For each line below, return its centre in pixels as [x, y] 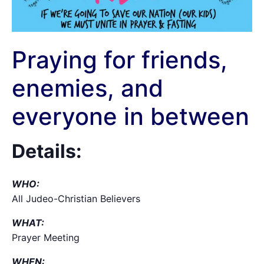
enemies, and [88, 88]
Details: [47, 151]
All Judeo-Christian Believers [76, 198]
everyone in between [131, 116]
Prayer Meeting [46, 237]
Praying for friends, [120, 60]
